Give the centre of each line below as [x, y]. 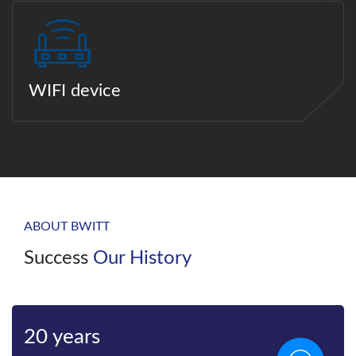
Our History [142, 258]
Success [58, 258]
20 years [62, 337]
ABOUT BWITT [67, 226]
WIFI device [75, 90]
